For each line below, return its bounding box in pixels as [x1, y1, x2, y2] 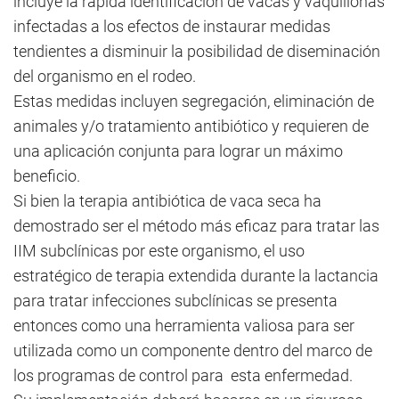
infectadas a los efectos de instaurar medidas [13, 17, 330, 36]
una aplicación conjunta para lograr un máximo [13, 142, 343, 160]
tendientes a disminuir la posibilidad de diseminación [13, 42, 380, 61]
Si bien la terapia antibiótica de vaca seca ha [13, 191, 322, 210]
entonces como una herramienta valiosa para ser [13, 316, 354, 335]
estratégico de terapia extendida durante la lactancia [13, 266, 379, 285]
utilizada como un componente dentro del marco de [13, 341, 372, 360]
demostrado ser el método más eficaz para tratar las [13, 216, 379, 235]
